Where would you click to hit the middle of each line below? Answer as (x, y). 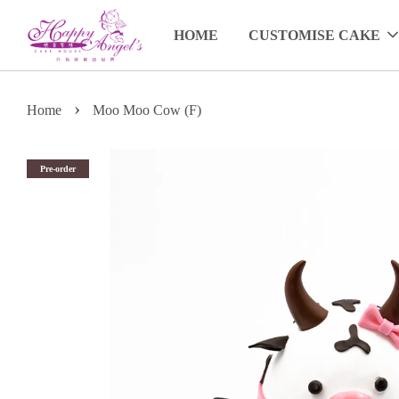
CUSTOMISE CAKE (314, 36)
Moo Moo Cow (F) (147, 110)
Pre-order (58, 169)
